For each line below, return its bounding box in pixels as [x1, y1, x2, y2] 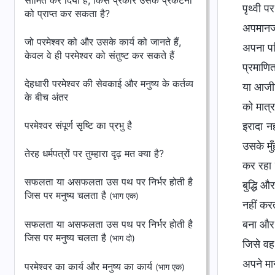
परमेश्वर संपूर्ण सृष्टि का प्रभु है [25, 119, 132, 131]
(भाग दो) [109, 233, 135, 243]
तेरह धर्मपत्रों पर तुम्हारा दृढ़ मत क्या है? [25, 147, 164, 160]
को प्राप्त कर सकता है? [25, 7, 110, 20]
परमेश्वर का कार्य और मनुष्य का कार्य [25, 260, 155, 273]
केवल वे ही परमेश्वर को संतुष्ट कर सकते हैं [25, 49, 174, 61]
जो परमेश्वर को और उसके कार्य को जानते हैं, [25, 36, 181, 48]
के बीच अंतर [25, 91, 68, 103]
